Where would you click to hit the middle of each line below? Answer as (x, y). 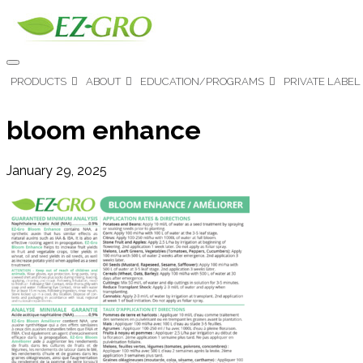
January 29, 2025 (57, 170)
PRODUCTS (38, 81)
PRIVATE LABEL (322, 81)
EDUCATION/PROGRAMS (202, 81)
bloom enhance (104, 130)
